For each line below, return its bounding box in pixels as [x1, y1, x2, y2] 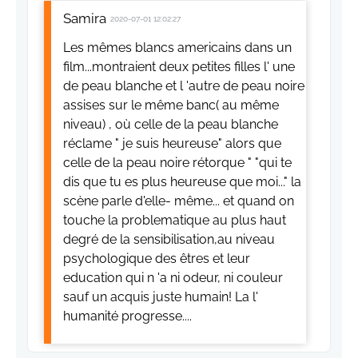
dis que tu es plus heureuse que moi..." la [63, 174, 301, 190]
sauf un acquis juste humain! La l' [63, 289, 258, 305]
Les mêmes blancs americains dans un [63, 40, 292, 56]
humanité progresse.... [63, 308, 192, 324]
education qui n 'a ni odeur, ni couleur [63, 270, 283, 286]
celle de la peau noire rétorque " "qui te [63, 155, 292, 171]
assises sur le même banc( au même [63, 97, 279, 113]
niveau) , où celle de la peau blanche [63, 117, 278, 133]
